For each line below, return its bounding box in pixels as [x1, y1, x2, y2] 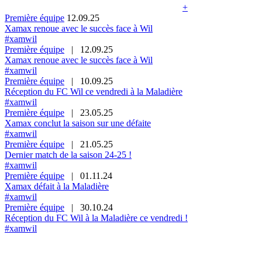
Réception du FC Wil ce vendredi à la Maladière [5, 86, 182, 96]
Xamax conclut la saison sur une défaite [5, 118, 151, 128]
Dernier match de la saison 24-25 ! [5, 149, 132, 160]
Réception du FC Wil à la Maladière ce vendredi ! [5, 212, 188, 223]
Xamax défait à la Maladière [5, 181, 109, 191]
